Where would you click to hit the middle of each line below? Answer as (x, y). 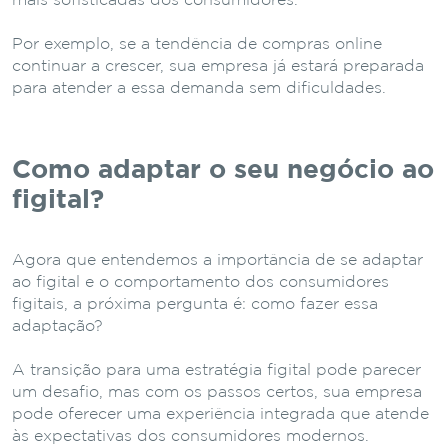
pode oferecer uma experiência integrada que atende (220, 414)
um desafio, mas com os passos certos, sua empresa (217, 392)
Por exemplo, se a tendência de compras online (197, 44)
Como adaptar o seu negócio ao (223, 170)
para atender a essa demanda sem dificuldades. (199, 88)
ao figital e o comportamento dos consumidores (200, 282)
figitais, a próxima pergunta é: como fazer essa (195, 304)
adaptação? (57, 326)
